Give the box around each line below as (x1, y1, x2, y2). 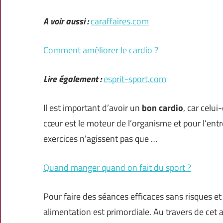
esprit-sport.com (104, 72, 166, 86)
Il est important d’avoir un (43, 101, 142, 115)
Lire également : (43, 72, 102, 86)
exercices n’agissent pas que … (43, 132, 157, 146)
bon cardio (142, 101, 183, 115)
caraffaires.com (91, 14, 149, 28)
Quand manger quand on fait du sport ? (43, 161, 191, 175)
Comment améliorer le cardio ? (43, 43, 158, 57)
